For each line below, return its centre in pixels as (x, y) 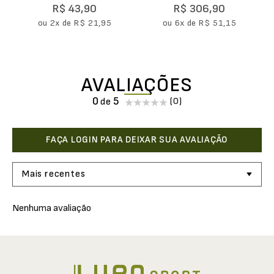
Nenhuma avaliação (52, 208)
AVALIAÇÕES (137, 85)
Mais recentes (54, 174)
